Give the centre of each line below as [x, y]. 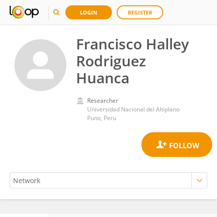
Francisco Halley [132, 44]
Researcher [103, 101]
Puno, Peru [102, 118]
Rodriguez [111, 61]
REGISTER [140, 12]
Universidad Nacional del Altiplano [133, 109]
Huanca [103, 78]
